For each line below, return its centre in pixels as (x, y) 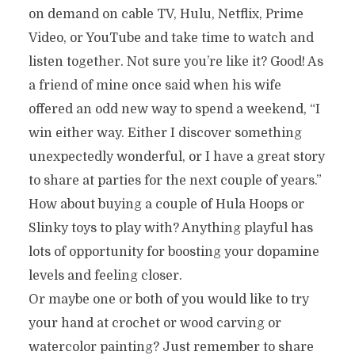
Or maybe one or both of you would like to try (168, 300)
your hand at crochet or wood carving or (155, 323)
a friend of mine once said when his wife (155, 86)
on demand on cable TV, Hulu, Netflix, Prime (166, 14)
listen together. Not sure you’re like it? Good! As (176, 62)
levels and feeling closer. (105, 276)
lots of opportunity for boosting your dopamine (174, 252)
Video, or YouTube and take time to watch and (171, 38)
